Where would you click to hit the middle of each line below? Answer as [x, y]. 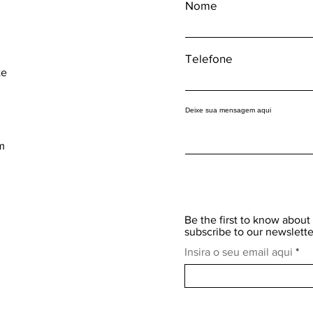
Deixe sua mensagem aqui [228, 110]
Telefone [209, 58]
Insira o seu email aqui [239, 252]
